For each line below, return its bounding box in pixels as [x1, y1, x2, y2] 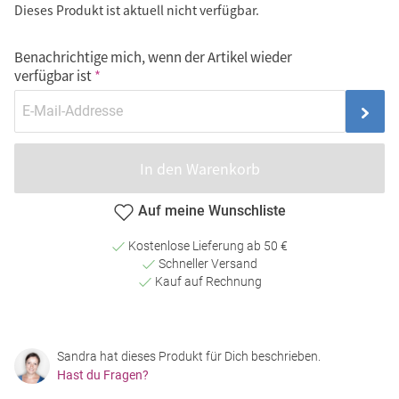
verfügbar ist [14, 65, 92, 85]
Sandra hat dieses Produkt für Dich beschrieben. [57, 348, 321, 363]
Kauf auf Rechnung [151, 273, 262, 289]
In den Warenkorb [139, 157, 260, 179]
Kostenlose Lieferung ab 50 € [126, 238, 288, 253]
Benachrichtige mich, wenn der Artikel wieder [14, 46, 292, 66]
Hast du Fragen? [57, 367, 149, 382]
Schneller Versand [156, 256, 257, 271]
